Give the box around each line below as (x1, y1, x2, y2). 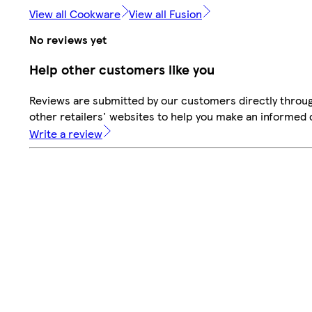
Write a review (29, 125, 102, 142)
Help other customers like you (29, 60, 214, 79)
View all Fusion (129, 5, 202, 22)
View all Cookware (29, 5, 120, 22)
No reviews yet (29, 31, 107, 47)
